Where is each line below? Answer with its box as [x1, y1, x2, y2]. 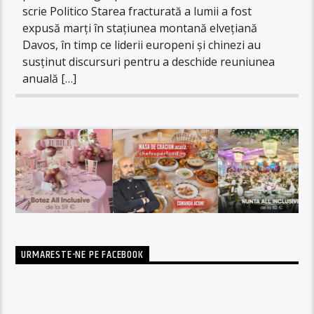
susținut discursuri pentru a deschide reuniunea [22, 53, 275, 69]
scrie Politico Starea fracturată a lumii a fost [22, 3, 252, 19]
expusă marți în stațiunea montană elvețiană [22, 20, 258, 36]
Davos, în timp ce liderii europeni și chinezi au [22, 36, 261, 53]
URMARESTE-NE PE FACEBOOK [21, 246, 144, 264]
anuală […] [22, 70, 77, 86]
